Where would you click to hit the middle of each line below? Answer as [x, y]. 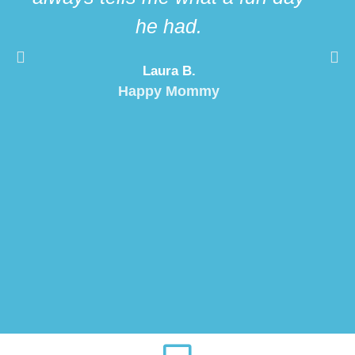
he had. [169, 27]
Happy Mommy [169, 92]
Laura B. [169, 71]
